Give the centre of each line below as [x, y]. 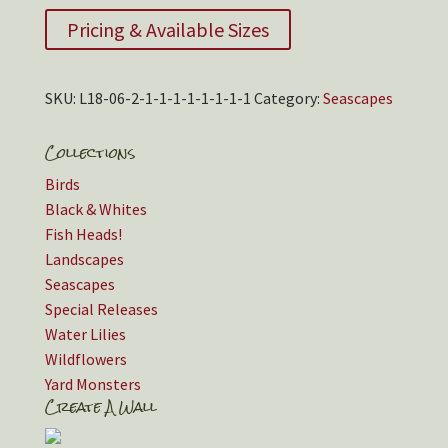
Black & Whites [95, 209]
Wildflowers [85, 359]
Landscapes [84, 259]
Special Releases [101, 309]
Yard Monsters [92, 384]
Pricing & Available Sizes [167, 29]
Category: [288, 98]
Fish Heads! [83, 234]
